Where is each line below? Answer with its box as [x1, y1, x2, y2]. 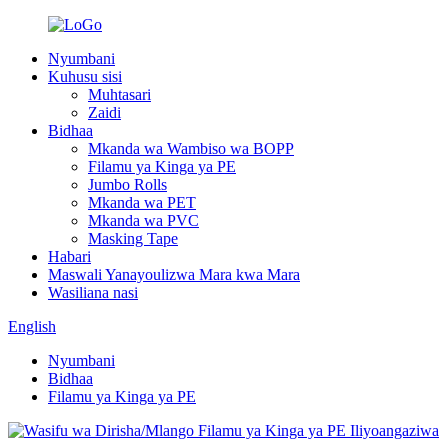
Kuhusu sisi [48, 68, 122, 85]
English [8, 318, 56, 335]
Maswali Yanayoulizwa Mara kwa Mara [48, 266, 300, 283]
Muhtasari [88, 86, 151, 103]
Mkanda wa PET [88, 194, 196, 211]
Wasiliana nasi [48, 284, 138, 301]
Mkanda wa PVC [88, 212, 199, 229]
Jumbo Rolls [88, 176, 167, 193]
